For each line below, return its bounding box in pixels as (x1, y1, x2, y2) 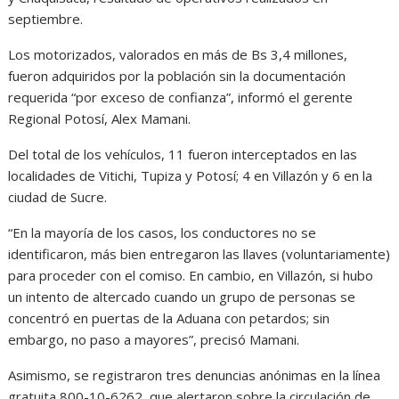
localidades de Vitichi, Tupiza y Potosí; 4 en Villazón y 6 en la (8, 166, 373, 184)
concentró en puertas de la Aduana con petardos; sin (8, 308, 330, 327)
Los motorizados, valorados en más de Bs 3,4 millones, (8, 45, 348, 63)
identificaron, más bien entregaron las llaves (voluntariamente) (8, 244, 391, 263)
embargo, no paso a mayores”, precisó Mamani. (8, 330, 300, 348)
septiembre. (8, 9, 84, 28)
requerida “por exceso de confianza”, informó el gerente (8, 87, 354, 106)
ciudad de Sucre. (8, 187, 108, 206)
